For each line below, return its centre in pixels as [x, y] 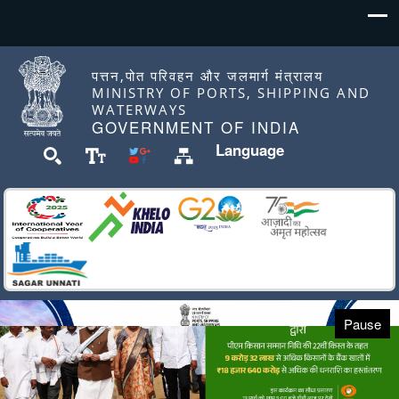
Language [250, 150]
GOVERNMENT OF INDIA [196, 127]
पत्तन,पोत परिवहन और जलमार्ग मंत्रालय [208, 76]
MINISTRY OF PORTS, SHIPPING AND [232, 93]
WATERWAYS [140, 110]
